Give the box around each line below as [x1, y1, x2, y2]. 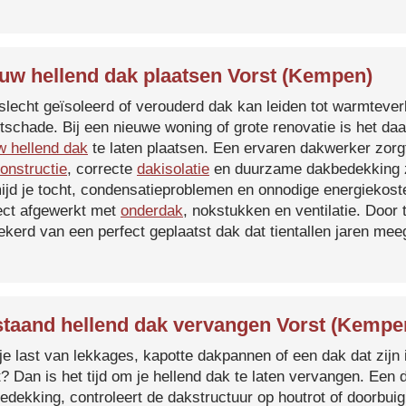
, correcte [67, 160, 137, 178]
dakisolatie [137, 160, 209, 178]
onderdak [121, 202, 183, 219]
